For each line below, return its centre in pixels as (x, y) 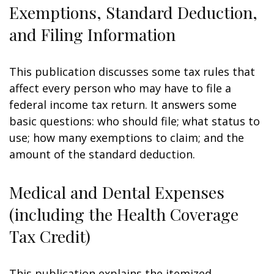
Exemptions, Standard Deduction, (133, 12)
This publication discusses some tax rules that (132, 72)
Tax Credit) (50, 236)
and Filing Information (92, 34)
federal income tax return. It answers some (123, 105)
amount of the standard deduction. (102, 154)
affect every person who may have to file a (120, 88)
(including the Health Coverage (124, 214)
